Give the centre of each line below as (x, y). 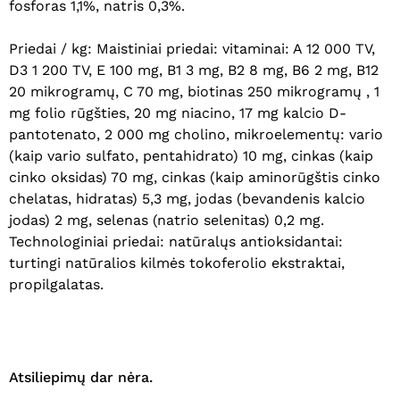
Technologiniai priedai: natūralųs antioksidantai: (176, 241)
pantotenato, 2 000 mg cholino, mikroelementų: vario (196, 134)
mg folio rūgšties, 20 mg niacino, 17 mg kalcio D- (178, 112)
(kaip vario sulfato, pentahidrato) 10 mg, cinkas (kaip (191, 155)
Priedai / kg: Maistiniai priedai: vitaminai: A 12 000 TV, (192, 48)
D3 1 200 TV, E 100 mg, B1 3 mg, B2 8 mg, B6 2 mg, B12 (194, 70)
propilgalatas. (56, 284)
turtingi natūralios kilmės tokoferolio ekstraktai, (177, 262)
